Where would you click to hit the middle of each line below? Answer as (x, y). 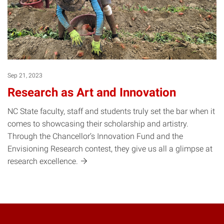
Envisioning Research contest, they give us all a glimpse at (110, 148)
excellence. (60, 161)
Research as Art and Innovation (92, 93)
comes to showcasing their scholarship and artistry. (98, 123)
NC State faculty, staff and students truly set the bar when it (111, 111)
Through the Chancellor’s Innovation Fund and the (95, 136)
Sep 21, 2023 (25, 76)
